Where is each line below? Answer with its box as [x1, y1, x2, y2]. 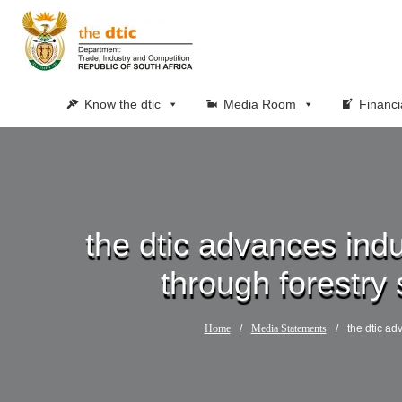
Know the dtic [83, 97, 161, 111]
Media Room [223, 97, 296, 111]
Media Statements [250, 322, 327, 335]
